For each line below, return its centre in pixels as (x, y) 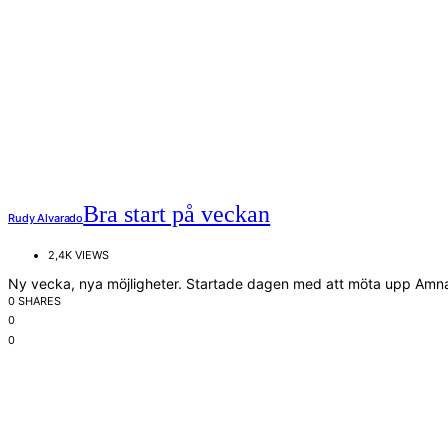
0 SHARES (34, 300)
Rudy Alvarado (46, 217)
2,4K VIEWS (78, 254)
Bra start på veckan (177, 213)
